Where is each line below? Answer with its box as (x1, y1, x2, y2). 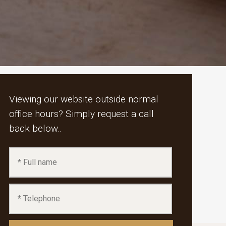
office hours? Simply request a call (9, 108, 154, 120)
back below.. (9, 123, 62, 135)
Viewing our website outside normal (9, 93, 159, 105)
